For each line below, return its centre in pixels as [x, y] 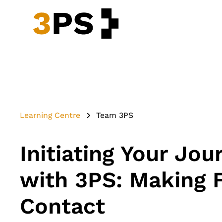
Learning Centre [50, 115]
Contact [62, 206]
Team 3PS [114, 115]
